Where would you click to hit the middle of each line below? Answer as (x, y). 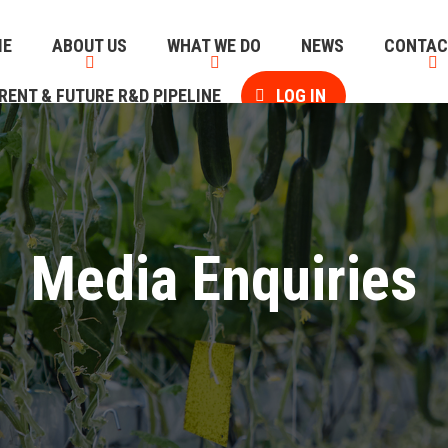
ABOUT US (89, 45)
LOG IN (300, 95)
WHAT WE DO (213, 45)
